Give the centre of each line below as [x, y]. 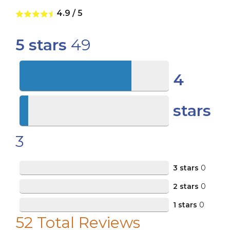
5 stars [41, 45]
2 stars [186, 187]
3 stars [186, 168]
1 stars [185, 205]
